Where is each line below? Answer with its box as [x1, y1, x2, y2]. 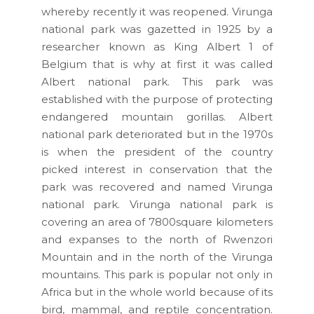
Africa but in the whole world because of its [41, 285, 273, 299]
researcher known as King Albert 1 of [41, 39, 273, 53]
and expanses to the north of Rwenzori [41, 232, 273, 246]
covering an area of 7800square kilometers [41, 214, 273, 228]
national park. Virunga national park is [41, 197, 273, 211]
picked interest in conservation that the [41, 162, 273, 176]
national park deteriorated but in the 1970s [41, 127, 273, 141]
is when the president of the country [41, 144, 273, 158]
